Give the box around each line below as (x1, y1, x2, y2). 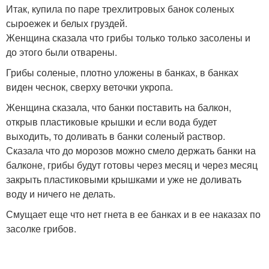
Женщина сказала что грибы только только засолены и (6, 31, 250, 44)
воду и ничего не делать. (6, 187, 115, 201)
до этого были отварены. (6, 45, 117, 59)
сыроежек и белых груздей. (6, 16, 127, 30)
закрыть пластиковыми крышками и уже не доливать (6, 172, 241, 186)
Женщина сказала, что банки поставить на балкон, (6, 100, 231, 114)
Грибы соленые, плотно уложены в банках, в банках (6, 65, 238, 79)
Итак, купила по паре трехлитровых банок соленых (6, 2, 234, 16)
